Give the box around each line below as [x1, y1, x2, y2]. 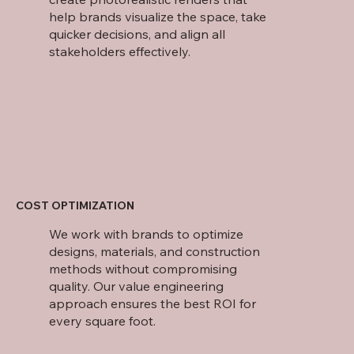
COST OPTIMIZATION [16, 198, 134, 213]
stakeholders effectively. [49, 43, 191, 60]
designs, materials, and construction [49, 243, 261, 260]
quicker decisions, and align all [49, 26, 226, 43]
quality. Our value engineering [49, 278, 224, 295]
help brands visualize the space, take [49, 9, 267, 25]
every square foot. [49, 313, 156, 330]
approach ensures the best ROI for [49, 296, 257, 312]
